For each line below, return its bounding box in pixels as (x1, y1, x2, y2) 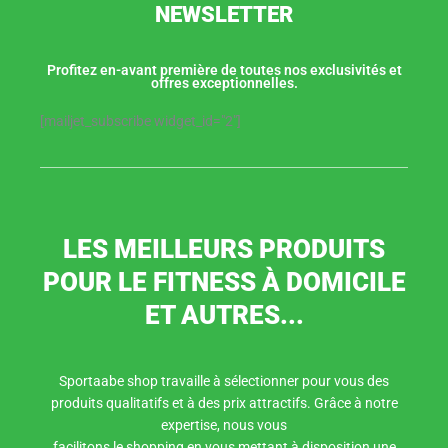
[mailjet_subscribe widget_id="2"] (40, 112, 241, 129)
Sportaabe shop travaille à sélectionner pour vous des (59, 372, 389, 389)
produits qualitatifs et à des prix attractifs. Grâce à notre (50, 394, 398, 411)
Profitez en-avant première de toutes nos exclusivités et (46, 61, 402, 78)
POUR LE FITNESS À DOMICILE (42, 266, 406, 297)
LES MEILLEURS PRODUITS (63, 233, 385, 264)
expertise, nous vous (161, 416, 287, 433)
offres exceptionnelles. (150, 74, 298, 91)
